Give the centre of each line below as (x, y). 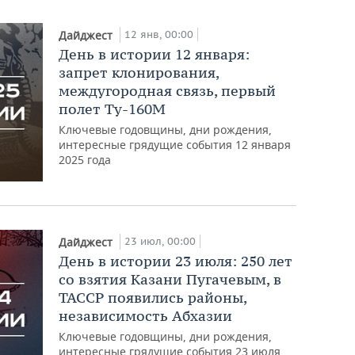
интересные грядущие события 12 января (175, 144)
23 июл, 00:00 (160, 241)
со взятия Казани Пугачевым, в (170, 279)
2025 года (85, 159)
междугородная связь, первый (168, 90)
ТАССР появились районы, (153, 297)
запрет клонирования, (139, 72)
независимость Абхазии (146, 315)
